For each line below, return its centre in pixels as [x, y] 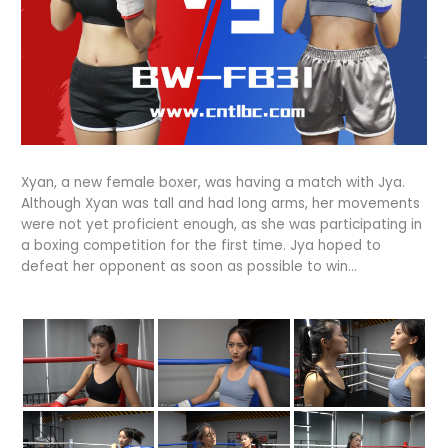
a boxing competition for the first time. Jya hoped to [201, 246]
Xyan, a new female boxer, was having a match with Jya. [213, 183]
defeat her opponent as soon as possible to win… [189, 267]
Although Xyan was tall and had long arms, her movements [221, 204]
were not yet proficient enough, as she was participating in [222, 225]
